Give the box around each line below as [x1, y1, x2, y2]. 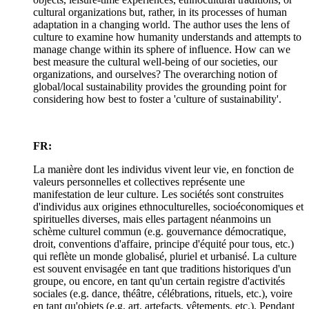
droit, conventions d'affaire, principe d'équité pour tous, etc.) [33, 237, 294, 250]
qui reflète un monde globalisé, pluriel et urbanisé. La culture [33, 250, 297, 262]
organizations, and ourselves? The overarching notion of [33, 68, 277, 80]
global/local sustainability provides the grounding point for [33, 80, 286, 92]
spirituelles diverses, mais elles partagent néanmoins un [33, 212, 271, 225]
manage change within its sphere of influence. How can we [33, 43, 290, 55]
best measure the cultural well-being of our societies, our [33, 55, 277, 68]
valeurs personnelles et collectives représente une [33, 175, 245, 188]
